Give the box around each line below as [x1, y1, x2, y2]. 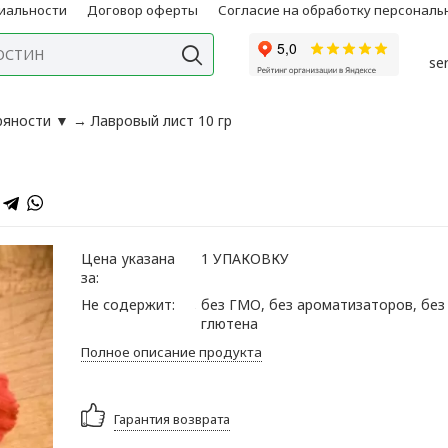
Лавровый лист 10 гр [91, 111, 233, 131]
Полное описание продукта [80, 343, 262, 362]
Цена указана [80, 249, 175, 269]
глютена [200, 314, 258, 334]
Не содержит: [80, 295, 175, 315]
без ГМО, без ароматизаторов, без [200, 295, 445, 315]
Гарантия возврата [114, 409, 231, 428]
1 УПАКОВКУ [200, 249, 289, 269]
